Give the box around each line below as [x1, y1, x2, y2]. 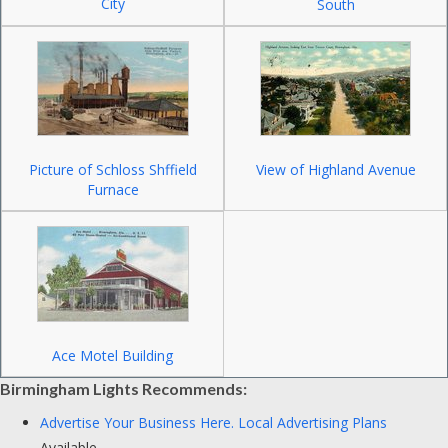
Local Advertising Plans [238, 413, 387, 432]
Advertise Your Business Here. [40, 413, 238, 432]
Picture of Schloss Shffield [28, 160, 197, 179]
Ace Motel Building [52, 346, 173, 365]
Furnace [86, 180, 139, 199]
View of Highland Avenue [255, 160, 416, 179]
